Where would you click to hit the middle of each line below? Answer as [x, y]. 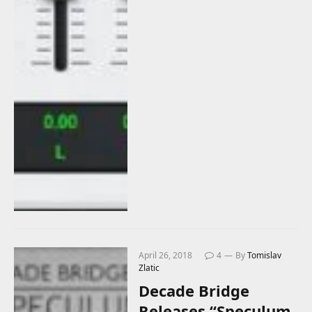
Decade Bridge [194, 290]
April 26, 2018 [166, 255]
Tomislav [265, 255]
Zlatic [149, 267]
